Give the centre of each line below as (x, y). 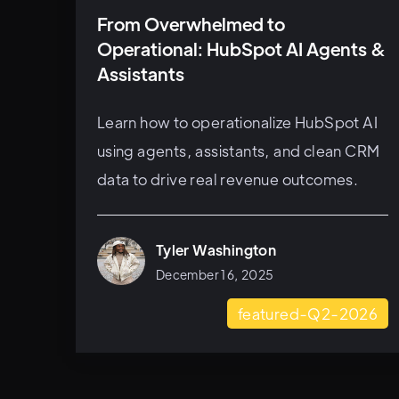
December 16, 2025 (215, 274)
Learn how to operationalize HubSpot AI (237, 122)
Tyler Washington (216, 249)
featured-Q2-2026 (308, 313)
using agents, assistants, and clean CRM (238, 151)
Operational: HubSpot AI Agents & (241, 49)
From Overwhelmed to (191, 24)
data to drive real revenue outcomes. (228, 179)
